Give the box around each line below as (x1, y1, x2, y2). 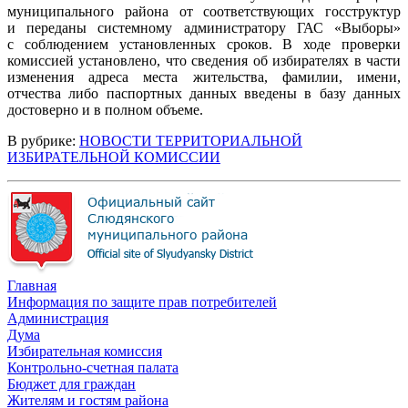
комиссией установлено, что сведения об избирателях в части (7, 52, 401, 68)
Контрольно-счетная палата (7, 359, 178, 375)
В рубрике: (7, 132, 79, 148)
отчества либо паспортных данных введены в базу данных (7, 85, 401, 101)
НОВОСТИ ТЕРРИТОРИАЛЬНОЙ (79, 132, 302, 148)
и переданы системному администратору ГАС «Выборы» (7, 19, 401, 36)
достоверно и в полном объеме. (7, 101, 203, 117)
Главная (7, 277, 56, 293)
